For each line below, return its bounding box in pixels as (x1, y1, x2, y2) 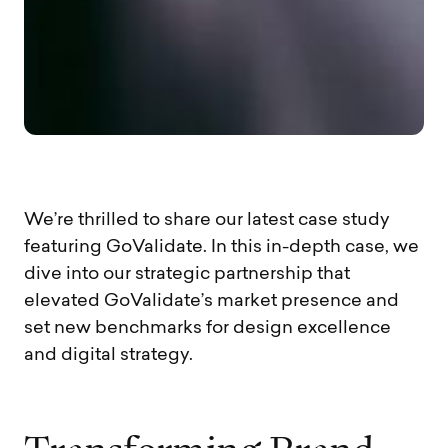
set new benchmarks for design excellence (24, 319, 391, 337)
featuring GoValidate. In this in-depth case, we (24, 238, 419, 256)
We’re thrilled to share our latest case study (24, 211, 390, 229)
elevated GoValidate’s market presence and (24, 292, 399, 310)
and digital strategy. (24, 346, 193, 364)
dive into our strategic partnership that (24, 265, 350, 283)
